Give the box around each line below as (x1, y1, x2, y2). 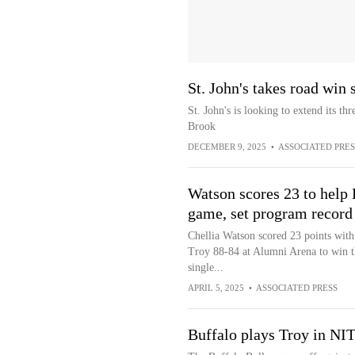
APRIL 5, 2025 (187, 283, 244, 292)
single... (187, 261, 223, 273)
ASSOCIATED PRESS (255, 283, 338, 292)
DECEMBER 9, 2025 (187, 142, 266, 151)
